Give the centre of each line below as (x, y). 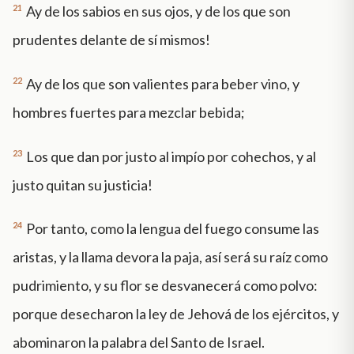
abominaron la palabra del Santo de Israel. (139, 343)
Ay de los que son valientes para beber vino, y (163, 83)
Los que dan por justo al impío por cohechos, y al (171, 156)
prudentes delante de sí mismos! (111, 39)
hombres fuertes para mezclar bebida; (129, 112)
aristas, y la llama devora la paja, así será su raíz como (170, 257)
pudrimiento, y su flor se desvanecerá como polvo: (165, 286)
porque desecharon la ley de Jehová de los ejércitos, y (176, 314)
